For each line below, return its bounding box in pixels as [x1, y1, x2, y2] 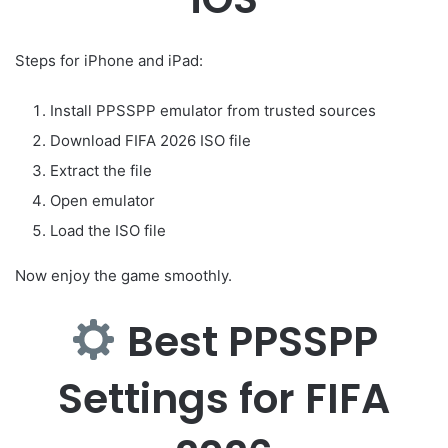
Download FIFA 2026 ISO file [50, 130, 251, 150]
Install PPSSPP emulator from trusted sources [50, 100, 376, 120]
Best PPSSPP [116, 312, 378, 370]
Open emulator [50, 190, 155, 210]
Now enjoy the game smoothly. [15, 265, 232, 285]
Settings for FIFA [58, 369, 390, 427]
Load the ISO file [50, 220, 166, 240]
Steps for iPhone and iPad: [15, 50, 203, 70]
